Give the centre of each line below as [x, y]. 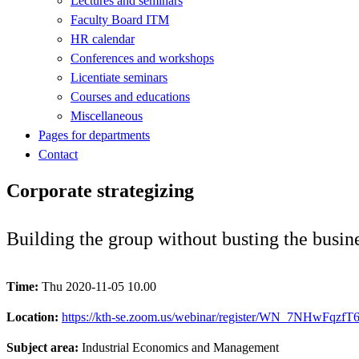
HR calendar [103, 38]
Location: [34, 317]
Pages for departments [94, 135]
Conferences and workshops [142, 58]
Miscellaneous [107, 115]
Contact [58, 154]
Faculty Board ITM [120, 19]
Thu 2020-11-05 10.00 [99, 286]
